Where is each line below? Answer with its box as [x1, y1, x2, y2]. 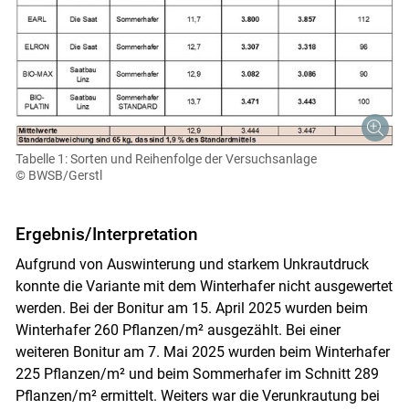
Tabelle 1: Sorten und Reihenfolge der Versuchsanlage [15, 151, 317, 166]
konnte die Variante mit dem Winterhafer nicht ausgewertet [15, 277, 393, 295]
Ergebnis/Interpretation [15, 223, 198, 245]
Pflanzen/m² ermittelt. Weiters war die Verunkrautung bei [15, 386, 380, 404]
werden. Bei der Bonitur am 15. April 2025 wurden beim [15, 299, 368, 317]
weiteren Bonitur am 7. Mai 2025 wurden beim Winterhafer [15, 342, 390, 361]
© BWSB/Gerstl [15, 167, 102, 183]
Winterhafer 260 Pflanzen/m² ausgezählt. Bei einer [15, 320, 341, 339]
